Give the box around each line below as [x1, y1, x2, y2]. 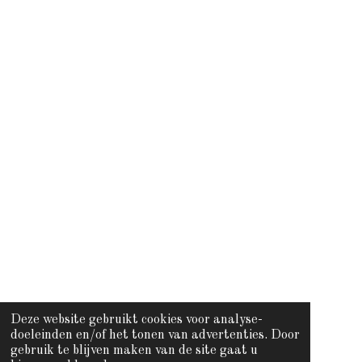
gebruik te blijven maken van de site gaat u [10, 344, 258, 358]
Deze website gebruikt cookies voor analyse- [10, 314, 263, 327]
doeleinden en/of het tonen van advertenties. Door [10, 329, 300, 343]
